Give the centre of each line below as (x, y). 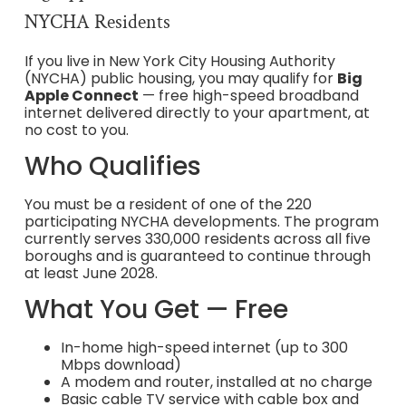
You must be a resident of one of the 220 (168, 204)
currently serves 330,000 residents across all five (197, 238)
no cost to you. (76, 130)
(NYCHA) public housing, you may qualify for (180, 78)
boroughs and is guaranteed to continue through (197, 256)
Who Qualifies (112, 166)
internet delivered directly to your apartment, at (197, 112)
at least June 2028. (91, 273)
